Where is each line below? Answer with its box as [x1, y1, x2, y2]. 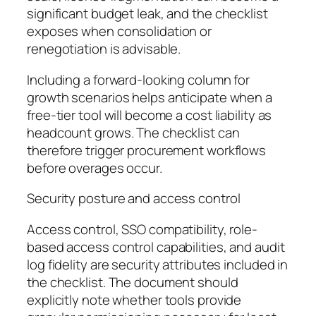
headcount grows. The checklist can [27, 123, 240, 142]
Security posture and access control [27, 189, 241, 208]
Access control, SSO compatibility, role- [27, 219, 257, 238]
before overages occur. [27, 158, 162, 177]
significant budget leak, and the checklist [27, 4, 268, 23]
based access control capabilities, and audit [27, 237, 285, 256]
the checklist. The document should [27, 272, 238, 291]
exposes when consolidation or [27, 22, 212, 41]
